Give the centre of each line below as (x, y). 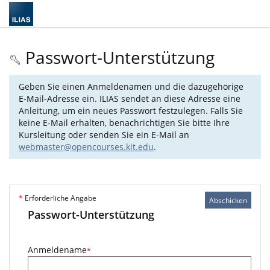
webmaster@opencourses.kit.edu (86, 147)
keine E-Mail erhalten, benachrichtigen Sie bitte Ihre (124, 123)
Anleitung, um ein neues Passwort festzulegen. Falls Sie (131, 111)
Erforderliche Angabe (60, 198)
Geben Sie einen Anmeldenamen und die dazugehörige (131, 86)
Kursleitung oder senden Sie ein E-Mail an (104, 135)
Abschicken (228, 200)
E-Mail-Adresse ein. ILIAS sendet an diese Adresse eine (130, 99)
